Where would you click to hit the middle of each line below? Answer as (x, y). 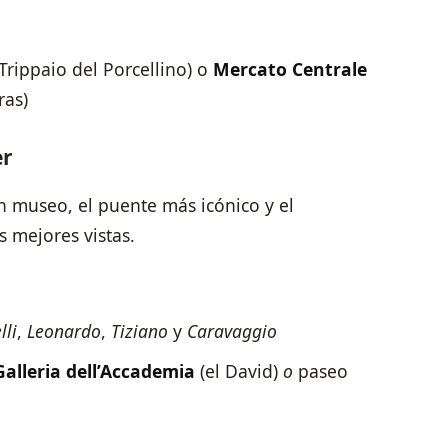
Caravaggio (231, 331)
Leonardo (63, 331)
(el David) (238, 371)
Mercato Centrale (289, 69)
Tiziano (139, 331)
